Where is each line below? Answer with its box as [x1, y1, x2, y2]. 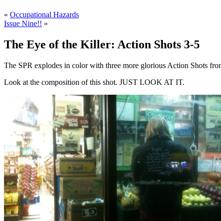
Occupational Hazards [10, 10, 79, 19]
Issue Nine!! [4, 19, 42, 28]
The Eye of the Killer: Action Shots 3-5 [4, 38, 200, 51]
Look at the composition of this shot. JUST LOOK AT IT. [4, 78, 184, 87]
